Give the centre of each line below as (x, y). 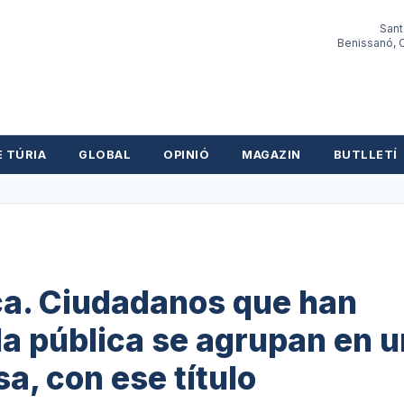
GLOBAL (105, 155)
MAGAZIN (271, 155)
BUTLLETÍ (365, 155)
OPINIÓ (187, 155)
